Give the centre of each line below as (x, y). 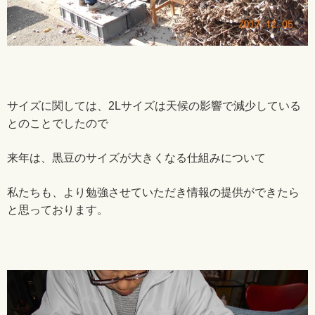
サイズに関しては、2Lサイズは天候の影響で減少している (154, 106)
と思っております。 (58, 210)
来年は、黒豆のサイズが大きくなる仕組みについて (136, 158)
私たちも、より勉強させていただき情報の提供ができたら (153, 192)
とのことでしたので (58, 123)
